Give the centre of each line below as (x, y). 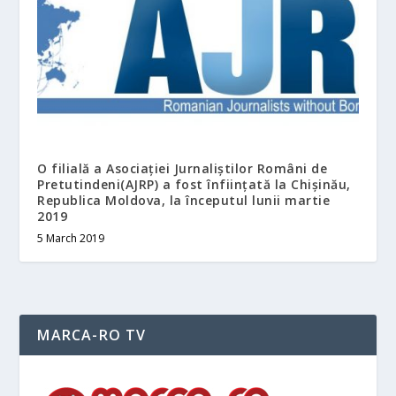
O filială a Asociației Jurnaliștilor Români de (183, 168)
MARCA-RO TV (92, 335)
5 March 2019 (71, 238)
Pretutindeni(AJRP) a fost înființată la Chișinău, (194, 184)
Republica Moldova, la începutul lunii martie (184, 200)
